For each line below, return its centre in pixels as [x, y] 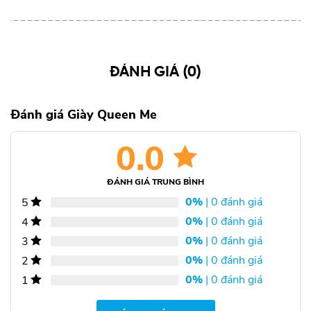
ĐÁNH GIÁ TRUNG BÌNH [155, 182]
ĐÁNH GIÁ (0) [155, 71]
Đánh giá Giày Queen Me [84, 114]
